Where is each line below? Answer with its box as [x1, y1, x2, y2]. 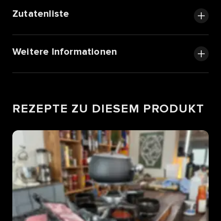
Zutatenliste [12, 9, 70, 19]
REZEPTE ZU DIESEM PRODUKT [12, 103, 205, 115]
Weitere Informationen [12, 47, 117, 57]
